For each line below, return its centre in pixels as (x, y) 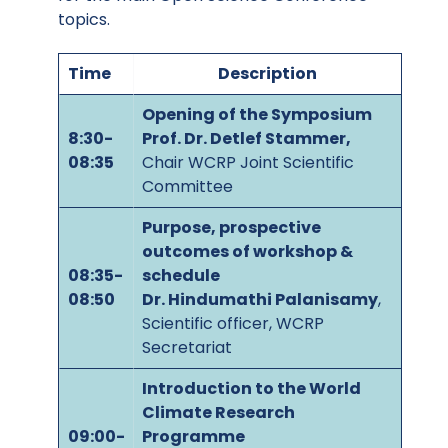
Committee (187, 186)
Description (267, 73)
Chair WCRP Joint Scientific (248, 162)
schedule (181, 275)
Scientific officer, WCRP (233, 323)
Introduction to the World (251, 388)
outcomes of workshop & (247, 251)
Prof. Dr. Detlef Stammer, (246, 138)
